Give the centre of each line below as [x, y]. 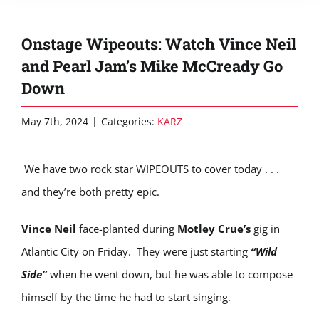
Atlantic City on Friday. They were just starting [136, 251]
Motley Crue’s [215, 229]
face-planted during [128, 229]
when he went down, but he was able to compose [171, 274]
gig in [267, 229]
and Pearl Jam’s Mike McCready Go [152, 66]
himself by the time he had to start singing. [126, 297]
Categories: [129, 121]
